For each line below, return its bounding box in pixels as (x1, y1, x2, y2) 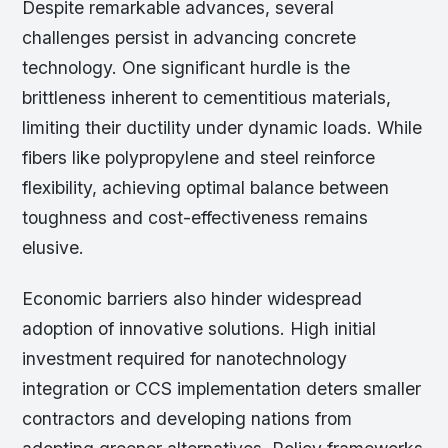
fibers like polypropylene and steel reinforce (22, 147, 376, 169)
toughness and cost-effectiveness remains (22, 207, 369, 229)
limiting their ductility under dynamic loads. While (22, 117, 423, 139)
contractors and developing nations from (22, 408, 353, 430)
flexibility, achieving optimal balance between (22, 177, 390, 199)
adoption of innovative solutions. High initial (22, 318, 377, 340)
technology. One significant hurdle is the (22, 57, 351, 79)
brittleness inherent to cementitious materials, (22, 87, 392, 109)
